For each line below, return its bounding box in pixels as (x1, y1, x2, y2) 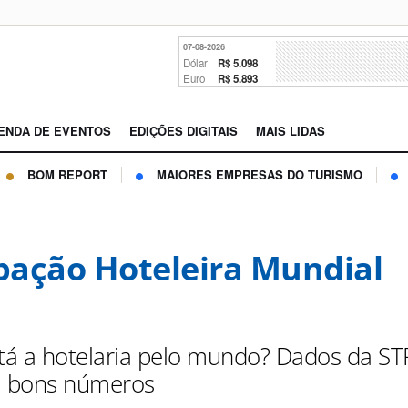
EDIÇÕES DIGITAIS (129, 122, 238, 140)
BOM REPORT (27, 166, 107, 184)
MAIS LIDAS (256, 122, 325, 140)
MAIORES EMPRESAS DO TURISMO (157, 166, 362, 184)
